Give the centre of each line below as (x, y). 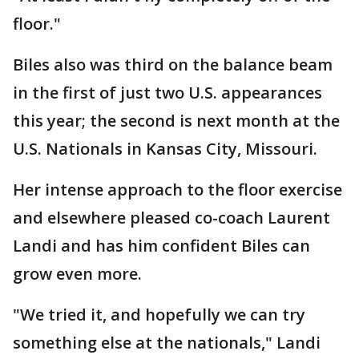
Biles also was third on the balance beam (173, 65)
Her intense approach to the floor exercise (177, 190)
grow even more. (77, 274)
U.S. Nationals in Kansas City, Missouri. (165, 149)
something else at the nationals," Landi (167, 343)
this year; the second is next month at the (176, 121)
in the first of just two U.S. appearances (167, 93)
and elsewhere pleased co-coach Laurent (171, 218)
